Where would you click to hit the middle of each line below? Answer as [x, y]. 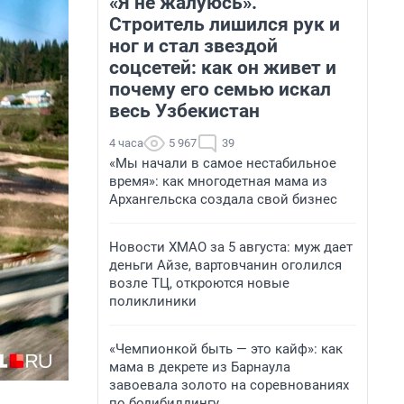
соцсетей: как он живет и [223, 68]
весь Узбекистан [184, 111]
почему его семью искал [220, 89]
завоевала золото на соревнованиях [229, 385]
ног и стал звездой [193, 46]
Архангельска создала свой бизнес [223, 199]
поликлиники [153, 301]
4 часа [126, 143]
